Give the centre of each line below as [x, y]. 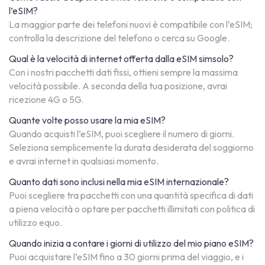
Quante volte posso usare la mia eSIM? [87, 120]
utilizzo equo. [35, 223]
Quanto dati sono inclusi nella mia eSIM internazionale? [119, 182]
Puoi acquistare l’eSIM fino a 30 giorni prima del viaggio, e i [126, 257]
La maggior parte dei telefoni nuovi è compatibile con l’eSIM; [131, 25]
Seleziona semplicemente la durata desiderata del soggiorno [131, 148]
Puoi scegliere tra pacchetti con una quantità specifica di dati [131, 195]
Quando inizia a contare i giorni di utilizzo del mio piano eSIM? [131, 243]
